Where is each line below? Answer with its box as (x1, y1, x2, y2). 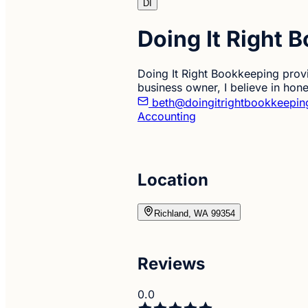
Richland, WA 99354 (154, 208, 235, 219)
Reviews (137, 253, 205, 274)
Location (137, 169, 208, 190)
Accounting (137, 109, 196, 124)
